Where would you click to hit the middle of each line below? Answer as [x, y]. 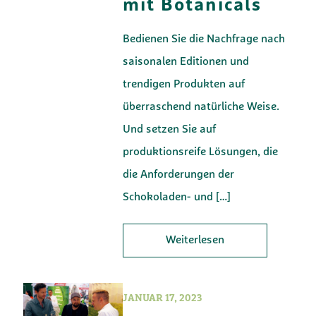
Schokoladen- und [168, 197]
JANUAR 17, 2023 [163, 298]
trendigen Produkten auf [184, 84]
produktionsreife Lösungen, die [201, 152]
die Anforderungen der [179, 175]
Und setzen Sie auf [170, 129]
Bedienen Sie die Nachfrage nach [204, 39]
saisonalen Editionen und [186, 62]
